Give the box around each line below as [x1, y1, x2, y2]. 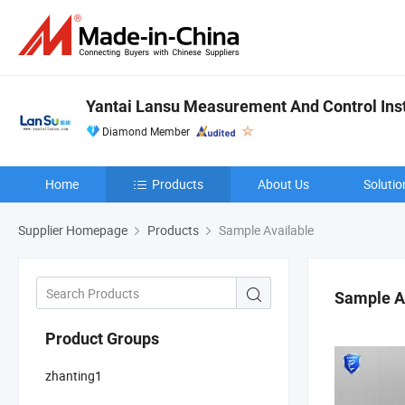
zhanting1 [45, 366, 102, 384]
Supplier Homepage [18, 221, 127, 239]
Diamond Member [102, 124, 190, 138]
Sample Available [216, 221, 314, 239]
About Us [258, 175, 309, 193]
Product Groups [45, 328, 159, 348]
